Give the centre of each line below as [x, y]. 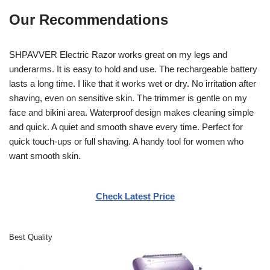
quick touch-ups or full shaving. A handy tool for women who [126, 141]
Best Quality [31, 237]
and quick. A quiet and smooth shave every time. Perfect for [126, 127]
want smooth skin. [45, 155]
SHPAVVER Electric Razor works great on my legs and [118, 54]
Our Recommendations [89, 19]
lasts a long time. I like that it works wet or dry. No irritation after [133, 83]
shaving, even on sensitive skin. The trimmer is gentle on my [128, 98]
